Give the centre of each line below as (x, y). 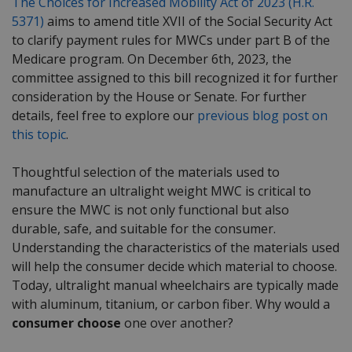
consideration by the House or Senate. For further (159, 97)
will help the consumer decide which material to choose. (174, 267)
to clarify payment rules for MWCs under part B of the (171, 40)
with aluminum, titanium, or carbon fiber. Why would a (171, 304)
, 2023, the (261, 59)
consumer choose (66, 323)
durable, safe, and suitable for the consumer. (144, 229)
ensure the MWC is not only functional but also (150, 210)
